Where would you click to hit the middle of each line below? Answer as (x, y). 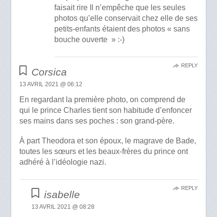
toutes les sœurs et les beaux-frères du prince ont (103, 151)
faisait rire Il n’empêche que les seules (120, 7)
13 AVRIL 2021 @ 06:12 (51, 84)
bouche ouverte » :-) (89, 39)
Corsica (49, 72)
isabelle (62, 194)
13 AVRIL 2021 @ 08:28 (63, 207)
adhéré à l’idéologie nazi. (62, 162)
